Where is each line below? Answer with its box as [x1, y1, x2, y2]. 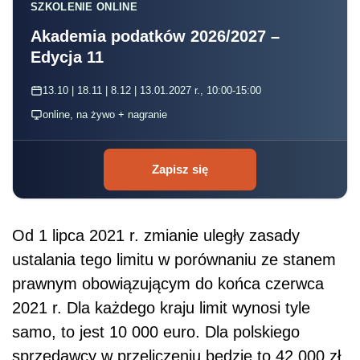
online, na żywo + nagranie [43, 108, 167, 121]
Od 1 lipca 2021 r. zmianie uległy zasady [12, 226, 300, 244]
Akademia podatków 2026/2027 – [31, 27, 280, 45]
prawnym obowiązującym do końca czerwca [12, 274, 324, 292]
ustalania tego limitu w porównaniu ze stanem [12, 250, 336, 268]
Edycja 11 [31, 47, 104, 66]
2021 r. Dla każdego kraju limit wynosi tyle [12, 298, 310, 317]
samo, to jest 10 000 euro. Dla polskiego [12, 322, 300, 341]
